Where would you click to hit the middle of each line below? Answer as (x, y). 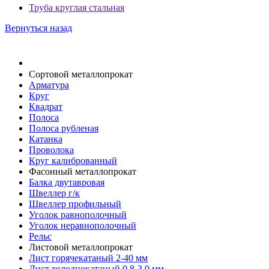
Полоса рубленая (64, 128)
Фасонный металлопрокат (83, 172)
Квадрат (46, 107)
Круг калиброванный (73, 161)
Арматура (49, 85)
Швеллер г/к (54, 193)
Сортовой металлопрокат (81, 74)
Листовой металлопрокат (81, 247)
